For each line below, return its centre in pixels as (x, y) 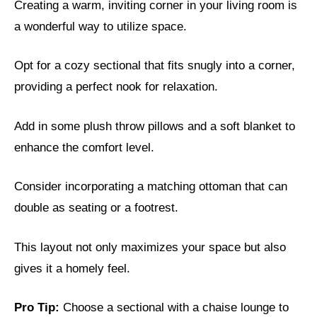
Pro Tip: (37, 308)
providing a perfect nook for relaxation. (116, 87)
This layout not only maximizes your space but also (150, 247)
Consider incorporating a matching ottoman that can (151, 187)
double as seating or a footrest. (96, 208)
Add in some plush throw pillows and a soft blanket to (155, 126)
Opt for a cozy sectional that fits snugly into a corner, (155, 66)
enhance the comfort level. (84, 147)
